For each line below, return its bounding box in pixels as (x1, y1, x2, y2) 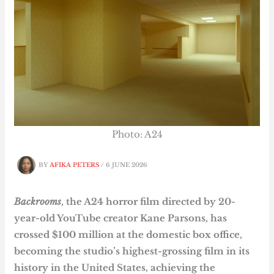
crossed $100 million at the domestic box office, (14, 229, 243, 241)
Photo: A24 (111, 128, 163, 141)
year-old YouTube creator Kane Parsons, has (14, 212, 228, 224)
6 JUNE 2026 (106, 161, 148, 169)
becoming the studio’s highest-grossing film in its (14, 245, 250, 257)
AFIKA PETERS (50, 161, 102, 169)
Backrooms (14, 196, 62, 208)
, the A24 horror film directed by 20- (61, 196, 236, 208)
